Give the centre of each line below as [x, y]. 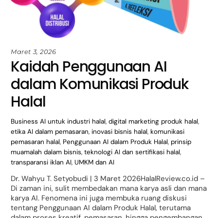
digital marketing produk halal [154, 121]
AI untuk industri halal [73, 121]
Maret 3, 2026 [34, 51]
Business [25, 121]
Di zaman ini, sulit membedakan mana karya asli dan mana [109, 189]
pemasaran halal [36, 142]
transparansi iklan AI [41, 162]
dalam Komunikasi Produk [100, 84]
